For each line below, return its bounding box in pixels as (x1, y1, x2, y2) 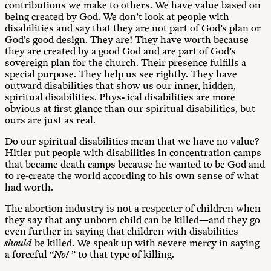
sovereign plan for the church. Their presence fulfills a (5, 57, 246, 69)
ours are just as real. (5, 115, 96, 126)
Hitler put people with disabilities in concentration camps (5, 148, 261, 159)
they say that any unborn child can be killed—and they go (5, 215, 260, 226)
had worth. (5, 182, 53, 194)
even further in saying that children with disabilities (5, 226, 238, 238)
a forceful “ (5, 249, 54, 261)
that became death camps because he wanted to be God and (5, 159, 265, 171)
